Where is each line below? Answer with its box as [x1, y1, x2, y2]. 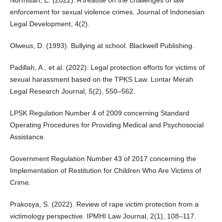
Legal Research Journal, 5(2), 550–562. [9, 87, 135, 95]
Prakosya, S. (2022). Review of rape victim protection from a [9, 200, 199, 208]
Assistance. [9, 132, 46, 141]
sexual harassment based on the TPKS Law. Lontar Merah [9, 75, 193, 83]
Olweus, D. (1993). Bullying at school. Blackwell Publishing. [9, 41, 194, 50]
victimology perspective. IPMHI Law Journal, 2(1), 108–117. [9, 212, 196, 220]
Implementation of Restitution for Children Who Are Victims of [9, 166, 201, 174]
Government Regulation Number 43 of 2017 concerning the [9, 154, 196, 163]
